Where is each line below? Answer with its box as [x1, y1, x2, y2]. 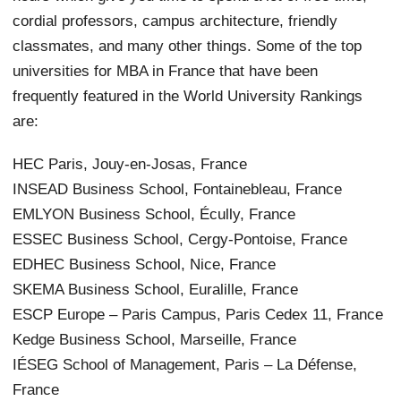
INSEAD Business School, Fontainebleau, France [13, 179, 343, 198]
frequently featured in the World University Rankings [13, 86, 363, 105]
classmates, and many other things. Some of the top [13, 36, 363, 55]
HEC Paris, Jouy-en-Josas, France [13, 154, 248, 173]
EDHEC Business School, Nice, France [13, 254, 277, 273]
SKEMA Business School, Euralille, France [13, 279, 299, 298]
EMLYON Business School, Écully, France [13, 204, 296, 223]
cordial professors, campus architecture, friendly [13, 11, 338, 30]
